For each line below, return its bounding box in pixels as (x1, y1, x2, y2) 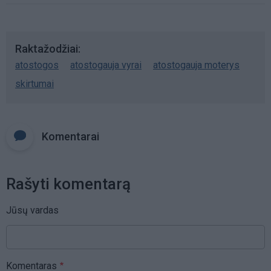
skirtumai (15, 77, 54, 90)
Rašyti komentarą (6, 174, 131, 193)
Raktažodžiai (15, 42, 78, 55)
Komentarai (42, 129, 99, 143)
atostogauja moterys (153, 59, 240, 71)
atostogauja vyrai (70, 59, 142, 71)
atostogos (15, 59, 59, 71)
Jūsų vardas (6, 204, 59, 216)
